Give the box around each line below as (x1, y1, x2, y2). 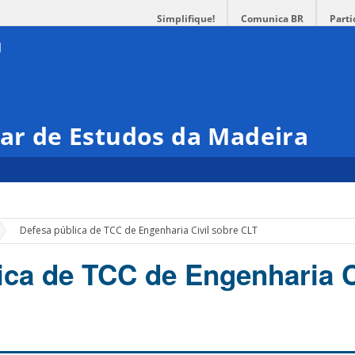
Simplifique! (157, 12, 215, 25)
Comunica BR (241, 12, 303, 25)
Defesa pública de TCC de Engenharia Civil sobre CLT (20, 223, 258, 238)
